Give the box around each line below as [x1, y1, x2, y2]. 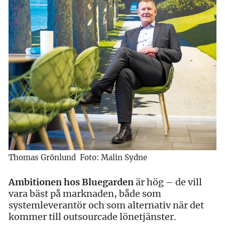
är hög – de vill [134, 176, 202, 188]
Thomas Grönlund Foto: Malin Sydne [9, 152, 147, 162]
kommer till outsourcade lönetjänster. [9, 210, 176, 222]
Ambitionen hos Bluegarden [9, 176, 134, 188]
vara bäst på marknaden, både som [9, 187, 161, 199]
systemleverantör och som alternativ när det [9, 199, 204, 211]
